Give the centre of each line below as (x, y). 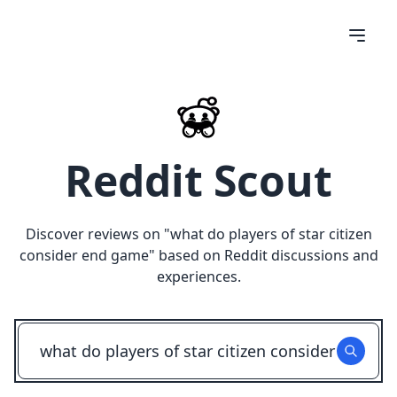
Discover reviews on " (97, 234)
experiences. (198, 276)
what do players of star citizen (271, 234)
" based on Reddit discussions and (263, 255)
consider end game (84, 255)
